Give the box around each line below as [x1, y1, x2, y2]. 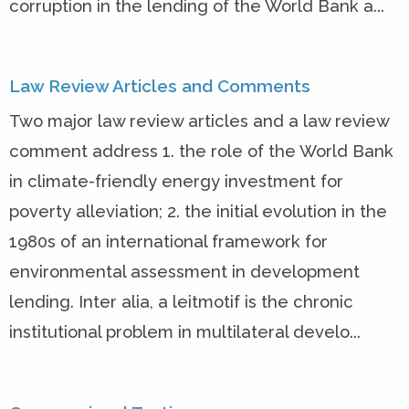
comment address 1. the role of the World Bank [9, 142, 393, 162]
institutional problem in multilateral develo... [9, 322, 361, 342]
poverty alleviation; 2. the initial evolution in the [9, 202, 387, 222]
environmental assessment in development [9, 262, 360, 282]
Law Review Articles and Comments [9, 75, 310, 96]
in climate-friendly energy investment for [9, 172, 343, 192]
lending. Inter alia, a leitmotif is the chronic [9, 292, 353, 312]
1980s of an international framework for [9, 232, 328, 252]
